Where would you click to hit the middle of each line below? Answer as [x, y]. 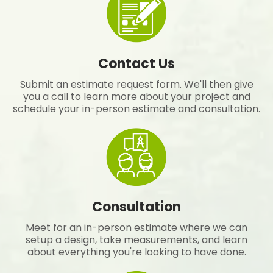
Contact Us [136, 63]
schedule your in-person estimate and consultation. [136, 108]
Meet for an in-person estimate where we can [136, 228]
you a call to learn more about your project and [136, 96]
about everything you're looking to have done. [136, 252]
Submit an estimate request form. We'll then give [136, 84]
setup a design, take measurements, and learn [136, 240]
